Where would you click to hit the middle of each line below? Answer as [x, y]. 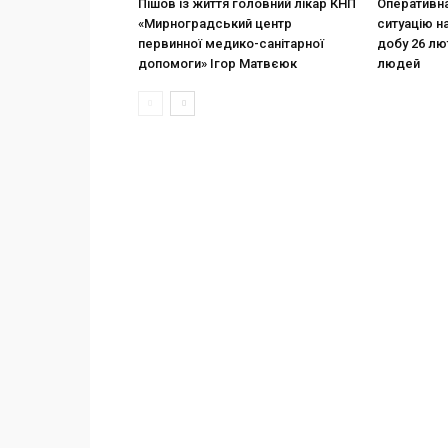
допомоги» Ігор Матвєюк [217, 63]
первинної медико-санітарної [231, 43]
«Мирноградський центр [215, 23]
